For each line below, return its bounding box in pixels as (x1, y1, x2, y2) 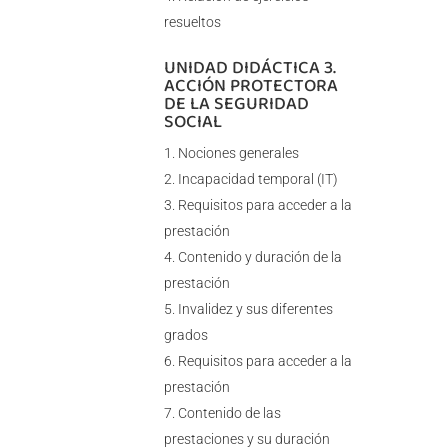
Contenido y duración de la (177, 249, 342, 266)
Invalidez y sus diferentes (177, 301, 333, 318)
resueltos (163, 14, 221, 31)
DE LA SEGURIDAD (163, 90, 309, 117)
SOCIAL (163, 108, 222, 135)
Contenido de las (177, 405, 281, 422)
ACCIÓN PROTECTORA (163, 72, 338, 99)
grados (163, 327, 208, 344)
